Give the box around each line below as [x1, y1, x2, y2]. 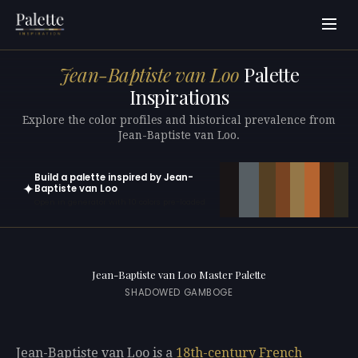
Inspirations [129, 84, 229, 110]
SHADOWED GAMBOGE [125, 286, 233, 300]
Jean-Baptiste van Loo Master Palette [92, 268, 266, 282]
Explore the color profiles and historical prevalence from [22, 113, 336, 126]
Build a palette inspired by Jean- [34, 170, 193, 184]
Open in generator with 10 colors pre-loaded [34, 197, 205, 208]
